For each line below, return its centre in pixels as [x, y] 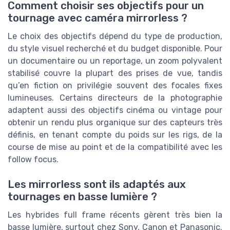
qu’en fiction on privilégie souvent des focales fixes [115, 85]
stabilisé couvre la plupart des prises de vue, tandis [115, 73]
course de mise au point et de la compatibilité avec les [115, 147]
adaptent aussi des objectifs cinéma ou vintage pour [115, 110]
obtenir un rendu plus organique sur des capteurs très [115, 122]
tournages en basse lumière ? [82, 196]
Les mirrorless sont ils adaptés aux [97, 184]
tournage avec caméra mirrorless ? [98, 18]
